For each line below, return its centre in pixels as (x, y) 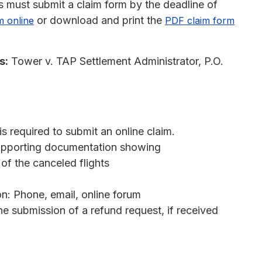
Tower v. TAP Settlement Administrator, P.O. (116, 61)
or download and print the (99, 20)
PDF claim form (200, 20)
